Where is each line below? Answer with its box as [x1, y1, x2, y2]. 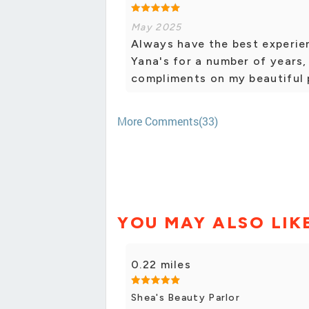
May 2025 [131, 21, 182, 34]
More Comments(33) [117, 114, 218, 129]
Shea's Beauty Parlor [131, 291, 240, 303]
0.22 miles [131, 257, 191, 271]
